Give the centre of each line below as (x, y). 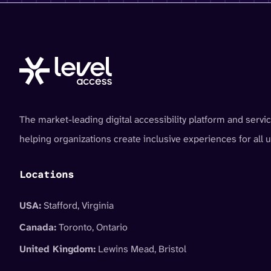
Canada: (38, 227)
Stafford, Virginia (77, 205)
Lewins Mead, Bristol (141, 249)
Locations (47, 174)
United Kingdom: (57, 249)
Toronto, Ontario (92, 227)
